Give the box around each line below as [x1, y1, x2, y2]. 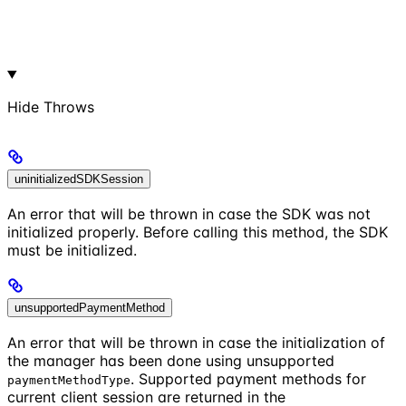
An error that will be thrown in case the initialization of [7, 333, 385, 353]
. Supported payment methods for [130, 370, 366, 389]
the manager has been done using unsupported [7, 352, 334, 371]
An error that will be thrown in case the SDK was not [7, 205, 371, 223]
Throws [43, 97, 94, 116]
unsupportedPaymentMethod [14, 301, 165, 314]
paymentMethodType [7, 373, 130, 388]
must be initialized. [7, 241, 137, 259]
